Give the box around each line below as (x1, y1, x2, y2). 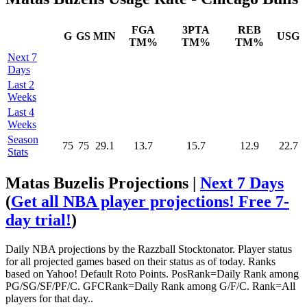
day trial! (5, 210, 71, 229)
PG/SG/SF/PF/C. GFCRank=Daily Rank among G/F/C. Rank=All (5, 280, 295, 292)
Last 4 (8, 106, 34, 118)
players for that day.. (5, 292, 93, 304)
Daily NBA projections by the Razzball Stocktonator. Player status (5, 243, 292, 255)
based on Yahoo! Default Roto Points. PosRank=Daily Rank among (5, 267, 299, 280)
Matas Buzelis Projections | (5, 173, 200, 192)
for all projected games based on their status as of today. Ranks (5, 255, 275, 267)
